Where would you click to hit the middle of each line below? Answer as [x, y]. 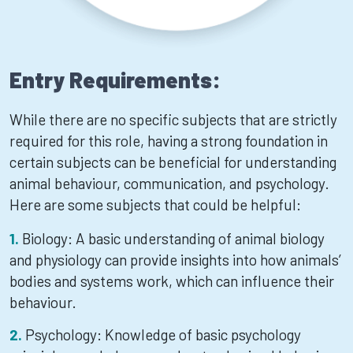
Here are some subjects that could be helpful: [155, 204]
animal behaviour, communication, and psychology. [169, 183]
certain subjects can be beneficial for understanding [173, 162]
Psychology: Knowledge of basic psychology [163, 334]
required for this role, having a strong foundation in [169, 141]
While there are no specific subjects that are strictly [173, 119]
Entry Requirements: [115, 80]
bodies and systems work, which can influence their [172, 281]
